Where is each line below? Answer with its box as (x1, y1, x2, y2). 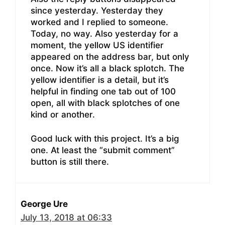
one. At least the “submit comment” (31, 145, 175, 156)
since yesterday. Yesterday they (31, 5, 163, 16)
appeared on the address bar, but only (31, 51, 189, 62)
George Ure (21, 199, 68, 209)
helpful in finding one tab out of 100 (31, 86, 176, 96)
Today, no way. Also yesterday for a (31, 28, 178, 39)
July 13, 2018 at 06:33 (21, 212, 112, 223)
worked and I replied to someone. (31, 17, 168, 27)
